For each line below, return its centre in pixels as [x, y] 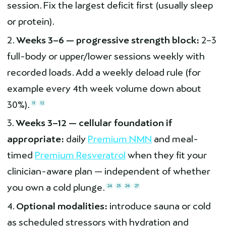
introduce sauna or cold [159, 206]
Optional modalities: [62, 206]
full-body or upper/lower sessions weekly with [106, 56]
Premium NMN [120, 139]
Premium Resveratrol [80, 155]
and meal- [175, 139]
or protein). [31, 22]
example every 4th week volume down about [104, 88]
